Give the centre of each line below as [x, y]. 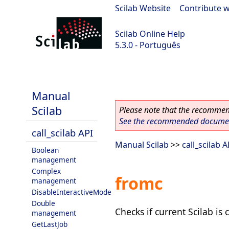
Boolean [45, 150]
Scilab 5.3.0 [26, 72]
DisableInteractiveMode [72, 192]
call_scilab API [62, 133]
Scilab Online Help [150, 34]
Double [43, 203]
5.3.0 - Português [148, 45]
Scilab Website [143, 8]
